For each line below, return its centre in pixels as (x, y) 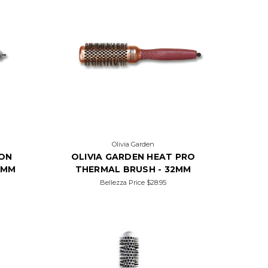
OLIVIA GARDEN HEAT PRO (133, 157)
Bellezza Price (124, 183)
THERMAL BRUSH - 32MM (133, 170)
